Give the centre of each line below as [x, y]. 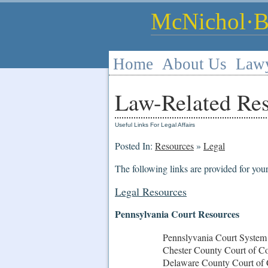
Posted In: [135, 146]
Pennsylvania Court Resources [177, 214]
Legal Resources [151, 191]
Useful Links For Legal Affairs [155, 125]
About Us [194, 64]
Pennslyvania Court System [215, 237]
